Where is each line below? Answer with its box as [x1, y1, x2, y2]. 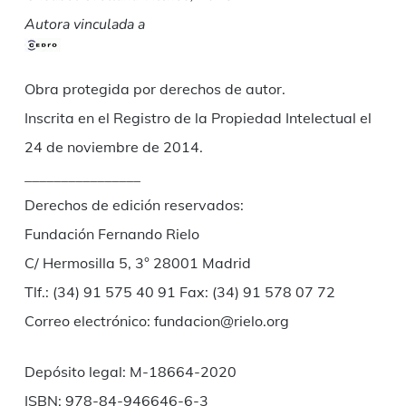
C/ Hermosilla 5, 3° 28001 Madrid [24, 254, 251, 273]
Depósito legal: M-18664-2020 [24, 362, 237, 382]
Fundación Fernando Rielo [24, 225, 199, 244]
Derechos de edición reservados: [24, 196, 244, 215]
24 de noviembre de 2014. [24, 138, 203, 157]
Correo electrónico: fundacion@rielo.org [24, 312, 289, 331]
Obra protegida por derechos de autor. [24, 80, 285, 99]
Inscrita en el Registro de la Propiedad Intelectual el [24, 109, 372, 128]
